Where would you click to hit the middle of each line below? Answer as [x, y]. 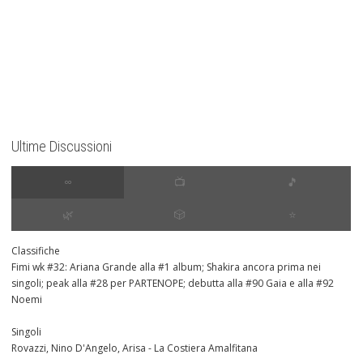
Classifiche [36, 251]
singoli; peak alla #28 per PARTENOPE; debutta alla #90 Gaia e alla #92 [173, 284]
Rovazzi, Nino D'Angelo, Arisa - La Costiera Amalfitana [135, 348]
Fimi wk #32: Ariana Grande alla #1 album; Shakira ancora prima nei [166, 267]
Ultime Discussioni [62, 147]
